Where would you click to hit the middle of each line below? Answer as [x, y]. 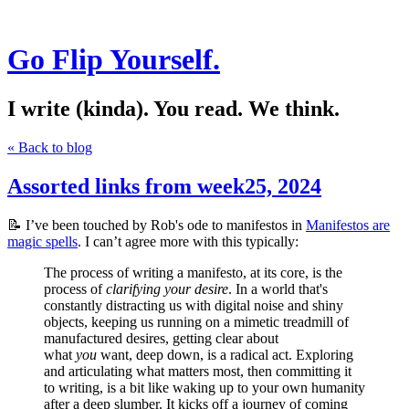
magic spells [42, 241]
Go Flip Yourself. [114, 60]
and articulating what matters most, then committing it [198, 371]
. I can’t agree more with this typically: [188, 241]
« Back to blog [50, 147]
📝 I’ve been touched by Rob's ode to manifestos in [157, 225]
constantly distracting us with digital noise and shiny [194, 305]
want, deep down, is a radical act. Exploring [225, 354]
